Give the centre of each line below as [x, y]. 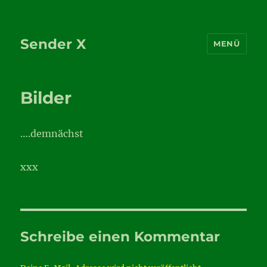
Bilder [46, 98]
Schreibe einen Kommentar [120, 237]
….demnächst [52, 133]
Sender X [53, 44]
